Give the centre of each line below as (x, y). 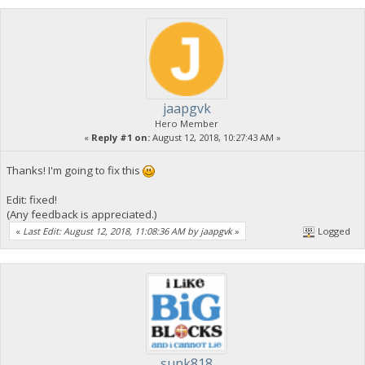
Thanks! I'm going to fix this (74, 170)
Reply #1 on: (121, 138)
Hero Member (187, 124)
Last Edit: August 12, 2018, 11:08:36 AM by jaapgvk (128, 231)
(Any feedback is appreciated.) (81, 214)
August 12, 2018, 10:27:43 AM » (215, 138)
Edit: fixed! (31, 199)
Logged (333, 231)
